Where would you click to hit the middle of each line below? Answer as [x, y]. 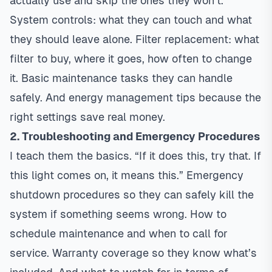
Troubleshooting [66, 136]
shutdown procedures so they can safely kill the [132, 195]
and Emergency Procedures [185, 136]
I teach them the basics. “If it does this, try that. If [135, 156]
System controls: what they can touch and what [131, 20]
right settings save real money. [87, 117]
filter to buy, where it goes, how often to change [131, 59]
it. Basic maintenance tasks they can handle [121, 78]
